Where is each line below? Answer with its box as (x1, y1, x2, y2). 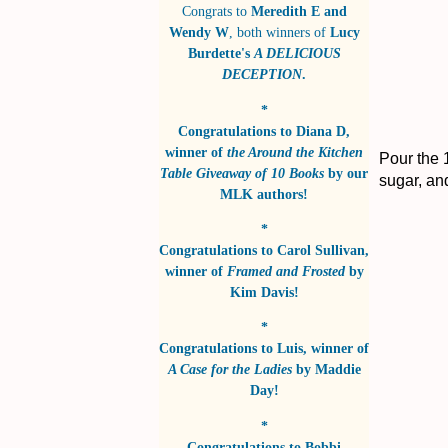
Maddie (314, 361, 361, 378)
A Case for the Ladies (167, 361, 292, 378)
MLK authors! (220, 185, 308, 202)
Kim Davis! (229, 284, 299, 301)
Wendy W (168, 24, 229, 41)
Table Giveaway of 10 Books (160, 164, 324, 181)
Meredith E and (250, 3, 347, 20)
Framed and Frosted (226, 263, 345, 280)
